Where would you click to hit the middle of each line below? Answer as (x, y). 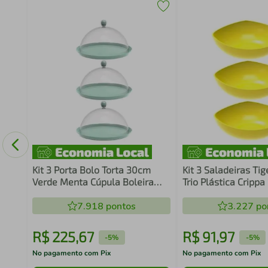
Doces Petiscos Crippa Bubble (96, 194)
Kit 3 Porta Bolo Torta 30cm (91, 170)
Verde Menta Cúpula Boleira (93, 182)
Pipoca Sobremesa (223, 194)
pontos (119, 206)
